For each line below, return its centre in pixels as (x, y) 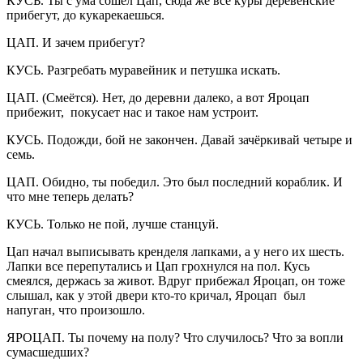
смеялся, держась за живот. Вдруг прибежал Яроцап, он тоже (176, 280)
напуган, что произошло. (76, 310)
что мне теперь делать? (70, 196)
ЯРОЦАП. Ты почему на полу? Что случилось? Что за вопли (175, 337)
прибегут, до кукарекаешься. (85, 15)
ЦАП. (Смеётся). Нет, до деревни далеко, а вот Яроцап (158, 97)
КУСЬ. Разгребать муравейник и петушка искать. (143, 70)
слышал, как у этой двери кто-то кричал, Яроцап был (156, 295)
